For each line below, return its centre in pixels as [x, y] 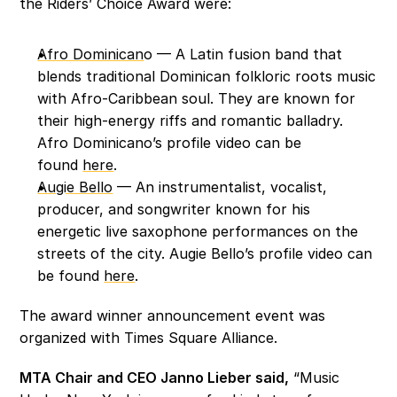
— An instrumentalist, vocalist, [220, 187]
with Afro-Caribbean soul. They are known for [197, 98]
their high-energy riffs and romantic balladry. [191, 121]
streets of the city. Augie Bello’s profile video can [205, 253]
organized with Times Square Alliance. [151, 338]
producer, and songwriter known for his [174, 209]
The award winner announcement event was [173, 315]
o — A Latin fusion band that [243, 54]
